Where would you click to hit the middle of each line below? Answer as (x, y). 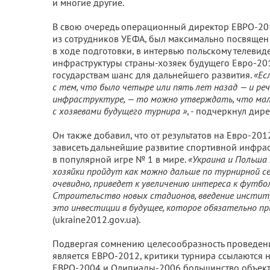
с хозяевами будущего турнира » (120, 111)
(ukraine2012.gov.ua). (96, 219)
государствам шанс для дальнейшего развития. (153, 75)
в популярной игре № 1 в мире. (120, 159)
